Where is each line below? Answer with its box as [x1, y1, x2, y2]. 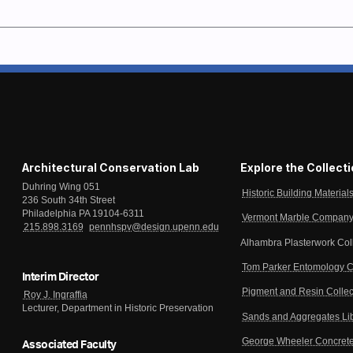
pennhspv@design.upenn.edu [88, 221, 219, 232]
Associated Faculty [21, 340, 117, 351]
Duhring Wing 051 [21, 181, 100, 191]
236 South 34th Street [21, 195, 115, 205]
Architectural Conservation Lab [21, 161, 199, 174]
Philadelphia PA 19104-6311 [21, 208, 144, 218]
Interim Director [21, 272, 99, 284]
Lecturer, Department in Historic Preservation [21, 303, 214, 313]
